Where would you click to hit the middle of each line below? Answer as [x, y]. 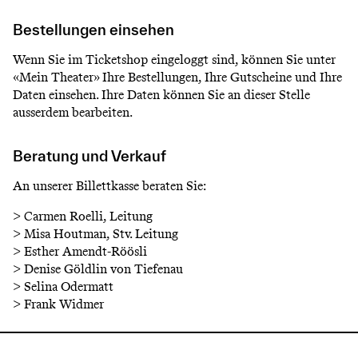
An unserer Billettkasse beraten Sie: [109, 185]
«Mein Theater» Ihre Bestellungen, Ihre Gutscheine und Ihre [177, 77]
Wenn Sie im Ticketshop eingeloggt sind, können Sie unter [174, 59]
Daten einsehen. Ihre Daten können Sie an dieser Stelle [161, 94]
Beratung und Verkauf [89, 155]
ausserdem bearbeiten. [73, 112]
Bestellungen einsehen [93, 29]
